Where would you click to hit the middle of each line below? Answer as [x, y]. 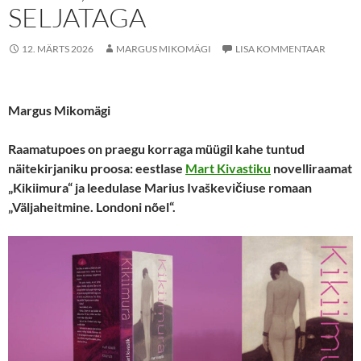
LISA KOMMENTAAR [280, 49]
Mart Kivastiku [228, 168]
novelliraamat [311, 168]
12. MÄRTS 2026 [58, 49]
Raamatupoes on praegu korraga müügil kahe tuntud [156, 149]
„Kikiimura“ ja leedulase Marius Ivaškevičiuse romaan [160, 187]
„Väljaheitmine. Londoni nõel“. [92, 207]
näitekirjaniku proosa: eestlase [97, 168]
